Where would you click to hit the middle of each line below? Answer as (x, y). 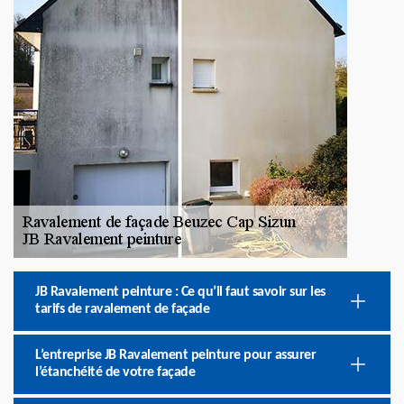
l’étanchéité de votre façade (115, 372)
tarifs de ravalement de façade (122, 309)
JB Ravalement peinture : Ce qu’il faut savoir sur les (180, 292)
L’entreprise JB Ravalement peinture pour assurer (175, 355)
